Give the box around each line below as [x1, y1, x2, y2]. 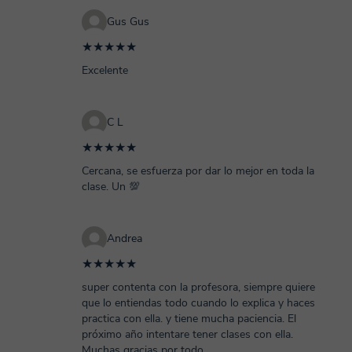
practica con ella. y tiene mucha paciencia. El [82, 311, 296, 326]
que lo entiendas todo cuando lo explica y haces [82, 295, 315, 310]
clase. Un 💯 [82, 179, 140, 194]
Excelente [82, 63, 128, 78]
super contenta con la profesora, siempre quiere [82, 280, 315, 295]
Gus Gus [107, 14, 149, 29]
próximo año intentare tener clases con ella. [82, 327, 293, 342]
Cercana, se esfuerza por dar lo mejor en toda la [82, 163, 314, 178]
